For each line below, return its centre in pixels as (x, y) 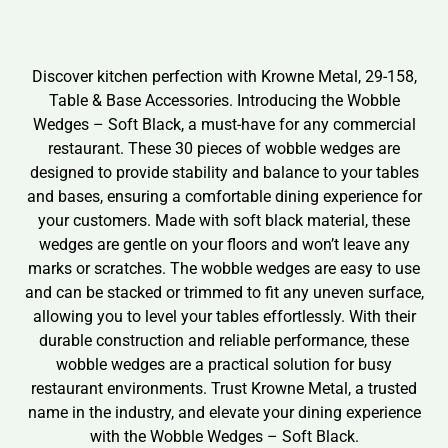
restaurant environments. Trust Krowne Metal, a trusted (224, 388)
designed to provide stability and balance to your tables (224, 172)
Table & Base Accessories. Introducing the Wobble (224, 100)
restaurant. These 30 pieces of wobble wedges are (224, 148)
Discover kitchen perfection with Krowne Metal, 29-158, (224, 76)
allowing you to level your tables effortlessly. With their (224, 316)
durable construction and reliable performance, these (224, 340)
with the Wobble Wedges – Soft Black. (224, 436)
